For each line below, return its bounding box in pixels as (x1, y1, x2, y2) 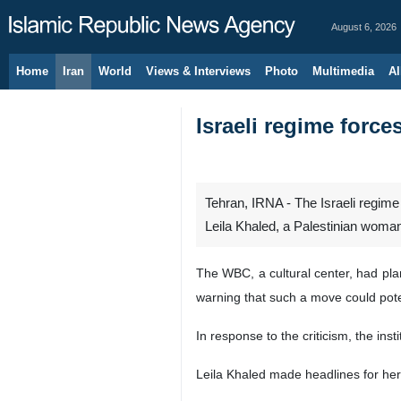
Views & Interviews (146, 64, 251, 78)
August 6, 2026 (331, 21, 397, 32)
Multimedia (312, 64, 374, 78)
